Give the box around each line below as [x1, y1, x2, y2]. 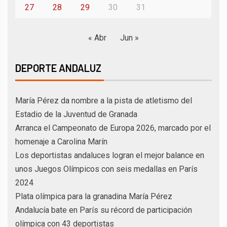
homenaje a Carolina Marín [15, 136, 107, 146]
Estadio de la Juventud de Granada [15, 109, 137, 119]
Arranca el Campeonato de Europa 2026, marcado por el [15, 123, 211, 133]
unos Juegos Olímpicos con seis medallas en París [15, 164, 198, 174]
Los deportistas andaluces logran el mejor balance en [15, 150, 204, 160]
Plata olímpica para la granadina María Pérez [15, 191, 172, 201]
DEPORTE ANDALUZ [15, 61, 101, 74]
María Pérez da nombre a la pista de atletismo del [15, 95, 192, 105]
